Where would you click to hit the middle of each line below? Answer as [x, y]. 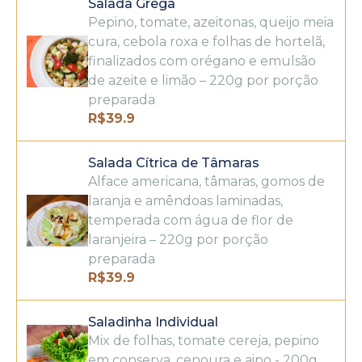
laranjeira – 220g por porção [179, 240]
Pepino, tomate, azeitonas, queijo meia [211, 22]
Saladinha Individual [154, 322]
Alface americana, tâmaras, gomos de [207, 181]
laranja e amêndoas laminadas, [186, 201]
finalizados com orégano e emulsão [202, 61]
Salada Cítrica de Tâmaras [174, 163]
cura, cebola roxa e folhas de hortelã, [207, 42]
